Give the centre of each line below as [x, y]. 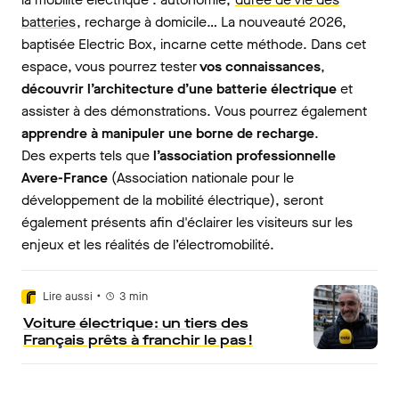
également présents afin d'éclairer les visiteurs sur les [187, 222]
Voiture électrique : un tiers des [136, 323]
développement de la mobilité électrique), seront [172, 200]
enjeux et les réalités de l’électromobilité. [148, 244]
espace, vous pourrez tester [109, 66]
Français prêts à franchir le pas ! [138, 340]
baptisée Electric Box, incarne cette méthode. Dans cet [194, 44]
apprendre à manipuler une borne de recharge [168, 133]
